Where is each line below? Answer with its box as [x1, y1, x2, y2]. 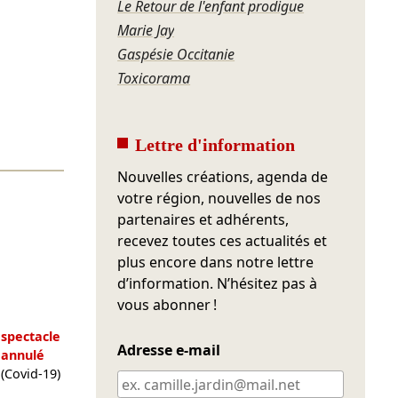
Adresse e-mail [117, 340, 221, 361]
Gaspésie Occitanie [117, 44, 235, 65]
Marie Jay [117, 20, 175, 41]
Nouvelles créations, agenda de [117, 167, 329, 187]
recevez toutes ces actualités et [117, 231, 328, 251]
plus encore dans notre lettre [117, 252, 314, 273]
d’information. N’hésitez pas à [117, 274, 318, 294]
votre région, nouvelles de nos [117, 188, 322, 209]
